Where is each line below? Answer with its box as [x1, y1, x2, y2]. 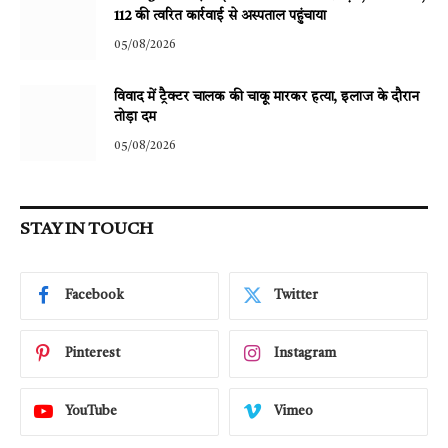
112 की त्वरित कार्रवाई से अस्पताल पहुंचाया [114, 8, 326, 23]
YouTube [65, 405, 117, 419]
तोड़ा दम [114, 109, 157, 124]
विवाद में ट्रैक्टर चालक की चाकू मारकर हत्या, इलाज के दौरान [114, 89, 419, 104]
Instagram [274, 347, 336, 361]
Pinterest [65, 347, 120, 361]
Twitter [274, 289, 318, 303]
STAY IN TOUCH [20, 220, 153, 238]
